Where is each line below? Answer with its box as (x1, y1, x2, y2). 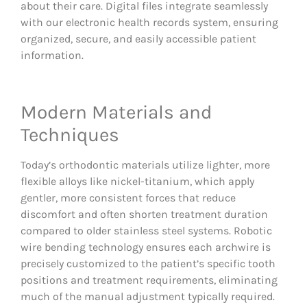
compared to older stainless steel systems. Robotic (21, 224, 272, 238)
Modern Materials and (21, 101, 212, 124)
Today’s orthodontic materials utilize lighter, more (21, 158, 270, 172)
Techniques (21, 123, 119, 147)
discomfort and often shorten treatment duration (21, 208, 268, 221)
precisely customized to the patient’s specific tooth (21, 257, 275, 271)
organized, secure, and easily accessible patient (21, 32, 256, 46)
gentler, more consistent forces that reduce (21, 191, 236, 205)
